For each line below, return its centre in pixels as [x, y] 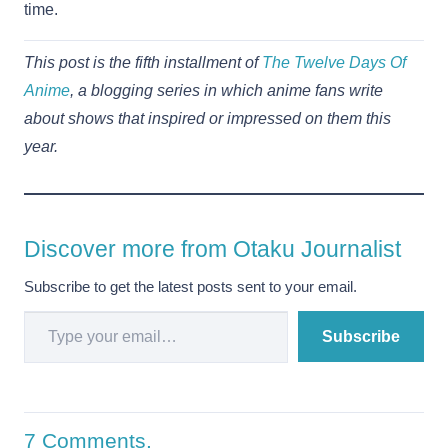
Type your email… [50, 310]
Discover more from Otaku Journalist [212, 249]
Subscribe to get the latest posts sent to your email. [190, 287]
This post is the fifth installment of [143, 63]
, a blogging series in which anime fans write [226, 91]
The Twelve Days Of [334, 63]
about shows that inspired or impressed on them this [207, 119]
